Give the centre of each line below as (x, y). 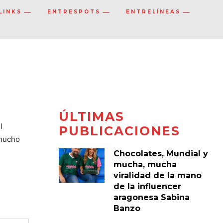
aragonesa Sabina (151, 197)
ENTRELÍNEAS (153, 12)
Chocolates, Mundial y (161, 153)
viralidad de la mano (157, 175)
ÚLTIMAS (91, 116)
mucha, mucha (145, 164)
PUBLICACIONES (119, 131)
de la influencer (147, 186)
